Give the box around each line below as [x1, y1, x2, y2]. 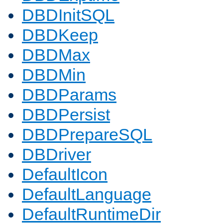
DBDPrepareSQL [22, 125, 152, 144]
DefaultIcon [22, 165, 108, 184]
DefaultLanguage [22, 185, 151, 204]
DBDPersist [22, 105, 110, 124]
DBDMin [22, 65, 86, 85]
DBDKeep [22, 25, 98, 45]
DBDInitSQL [22, 5, 114, 25]
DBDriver [22, 145, 91, 164]
